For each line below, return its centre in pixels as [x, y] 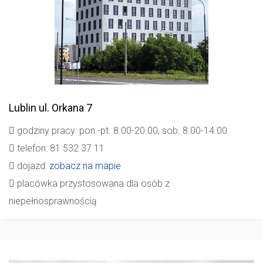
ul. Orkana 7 [64, 108]
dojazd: [32, 166]
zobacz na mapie [85, 166]
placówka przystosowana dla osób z [92, 183]
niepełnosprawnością [53, 201]
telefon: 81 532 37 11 [60, 148]
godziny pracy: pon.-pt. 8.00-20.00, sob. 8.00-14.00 [121, 131]
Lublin [23, 108]
